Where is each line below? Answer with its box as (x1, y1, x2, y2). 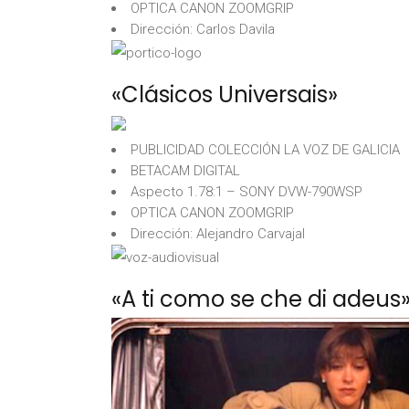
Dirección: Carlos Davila (131, 21, 275, 37)
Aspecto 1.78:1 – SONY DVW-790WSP (131, 184, 362, 200)
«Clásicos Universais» (111, 79, 338, 110)
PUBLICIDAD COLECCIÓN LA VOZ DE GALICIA (131, 142, 400, 158)
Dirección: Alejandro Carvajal (131, 225, 305, 242)
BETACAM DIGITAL (131, 163, 240, 179)
